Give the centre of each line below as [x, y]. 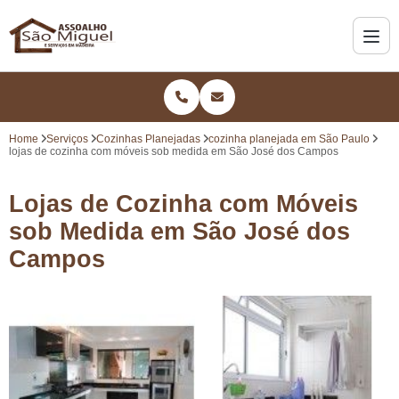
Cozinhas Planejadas [148, 139]
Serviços [67, 139]
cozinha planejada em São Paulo [289, 139]
